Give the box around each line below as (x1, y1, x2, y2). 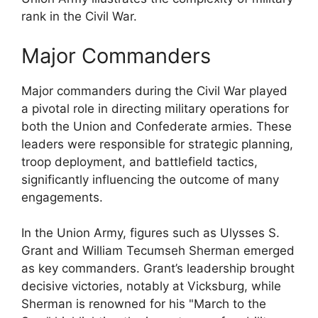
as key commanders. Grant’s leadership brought (21, 261, 295, 275)
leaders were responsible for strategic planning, (21, 136, 293, 151)
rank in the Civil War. (21, 9, 137, 23)
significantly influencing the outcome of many (21, 172, 279, 187)
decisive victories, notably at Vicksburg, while (21, 279, 281, 293)
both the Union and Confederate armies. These (21, 119, 292, 133)
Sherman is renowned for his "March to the (21, 297, 266, 311)
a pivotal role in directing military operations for (21, 101, 289, 116)
